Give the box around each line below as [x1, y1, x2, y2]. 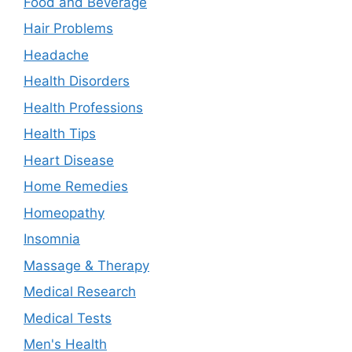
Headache [24, 46, 89, 63]
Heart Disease [24, 152, 114, 168]
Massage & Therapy [24, 257, 149, 273]
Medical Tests [24, 310, 112, 326]
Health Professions [24, 99, 143, 115]
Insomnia [24, 231, 80, 247]
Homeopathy [24, 204, 104, 221]
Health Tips [24, 126, 96, 142]
